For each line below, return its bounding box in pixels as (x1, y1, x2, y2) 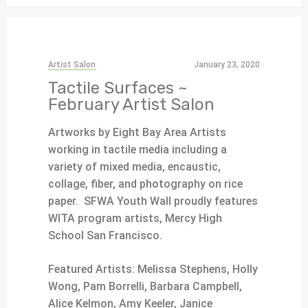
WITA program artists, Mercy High (48, 212, 222, 225)
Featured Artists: (48, 263, 135, 276)
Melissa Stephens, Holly (135, 263, 258, 276)
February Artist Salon (48, 95, 214, 115)
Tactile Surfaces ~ (48, 78, 188, 98)
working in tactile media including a (48, 143, 227, 157)
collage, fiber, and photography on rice (48, 177, 243, 191)
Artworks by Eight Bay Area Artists (48, 126, 226, 140)
